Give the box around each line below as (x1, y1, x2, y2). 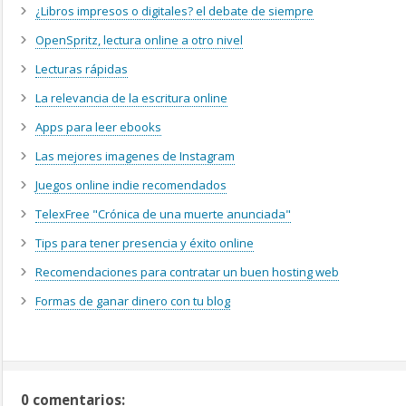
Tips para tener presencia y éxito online (35, 235, 254, 252)
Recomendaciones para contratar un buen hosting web (35, 264, 339, 281)
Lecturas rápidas (35, 61, 128, 78)
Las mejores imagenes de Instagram (35, 148, 235, 165)
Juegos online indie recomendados (35, 177, 227, 194)
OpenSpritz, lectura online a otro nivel (35, 32, 243, 49)
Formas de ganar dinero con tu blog (35, 293, 230, 310)
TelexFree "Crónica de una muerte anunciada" (35, 206, 291, 223)
